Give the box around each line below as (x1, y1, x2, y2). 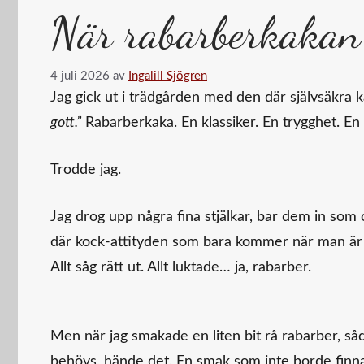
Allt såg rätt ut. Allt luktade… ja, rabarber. (50, 259, 311, 275)
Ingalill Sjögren (128, 69, 207, 82)
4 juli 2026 (50, 69, 110, 82)
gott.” (50, 115, 81, 130)
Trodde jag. (50, 162, 121, 177)
